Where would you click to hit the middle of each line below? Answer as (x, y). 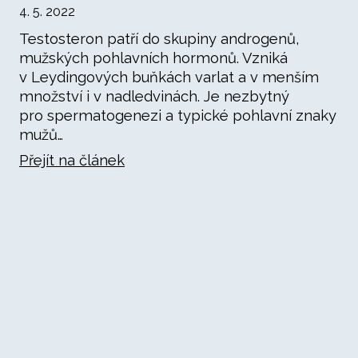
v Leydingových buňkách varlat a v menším (169, 77)
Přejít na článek (72, 160)
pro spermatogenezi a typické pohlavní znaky (178, 115)
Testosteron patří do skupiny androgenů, (159, 39)
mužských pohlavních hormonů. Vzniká (153, 58)
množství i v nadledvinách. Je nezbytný (154, 96)
